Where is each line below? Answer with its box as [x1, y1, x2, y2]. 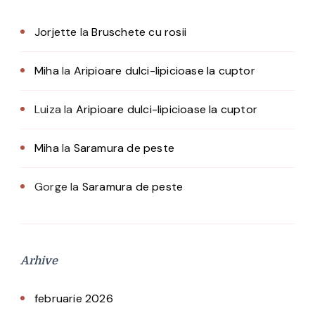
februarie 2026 [34, 291, 113, 307]
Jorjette [34, 25, 77, 40]
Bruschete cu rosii [91, 25, 187, 40]
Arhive [20, 255, 58, 268]
